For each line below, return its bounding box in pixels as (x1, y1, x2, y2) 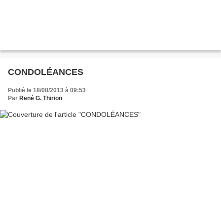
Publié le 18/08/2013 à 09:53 (8, 86, 86, 94)
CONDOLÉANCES (8, 67, 83, 77)
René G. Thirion (19, 94, 62, 102)
